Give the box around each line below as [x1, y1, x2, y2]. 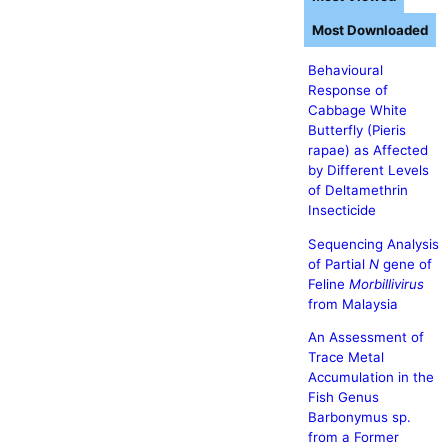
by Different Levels [307, 162, 429, 179]
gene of [378, 255, 432, 272]
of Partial [307, 255, 369, 272]
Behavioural [307, 62, 383, 79]
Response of [307, 82, 388, 99]
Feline [307, 275, 349, 292]
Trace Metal [307, 348, 384, 365]
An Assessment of [307, 328, 424, 345]
